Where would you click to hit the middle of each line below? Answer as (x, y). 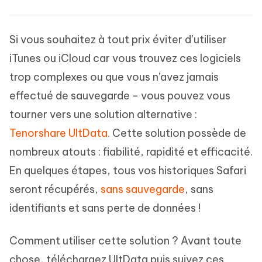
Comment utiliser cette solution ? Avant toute (125, 241)
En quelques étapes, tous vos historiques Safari (128, 171)
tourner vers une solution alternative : (103, 115)
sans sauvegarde (143, 189)
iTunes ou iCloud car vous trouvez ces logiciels (125, 58)
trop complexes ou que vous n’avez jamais (114, 77)
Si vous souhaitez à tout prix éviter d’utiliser (118, 40)
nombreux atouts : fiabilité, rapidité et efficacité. (131, 152)
